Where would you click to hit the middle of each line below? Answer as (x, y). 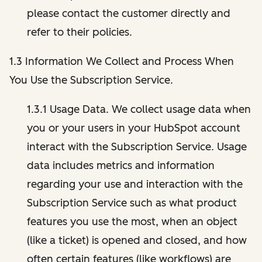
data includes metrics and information (121, 165)
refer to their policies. (80, 32)
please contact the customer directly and (129, 13)
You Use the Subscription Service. (91, 80)
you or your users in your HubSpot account (134, 128)
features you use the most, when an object (132, 221)
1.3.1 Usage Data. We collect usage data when (139, 109)
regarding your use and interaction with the (135, 184)
